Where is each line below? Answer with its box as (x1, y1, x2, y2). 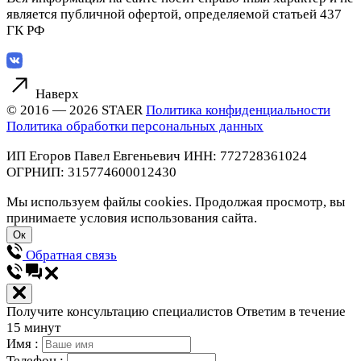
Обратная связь (26, 247, 117, 263)
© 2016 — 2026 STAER (6, 102, 146, 118)
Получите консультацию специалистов (6, 304, 236, 320)
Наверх (35, 86, 79, 102)
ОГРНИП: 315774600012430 (6, 164, 176, 180)
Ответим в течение (236, 304, 346, 320)
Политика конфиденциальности (146, 102, 330, 118)
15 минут (6, 320, 60, 336)
